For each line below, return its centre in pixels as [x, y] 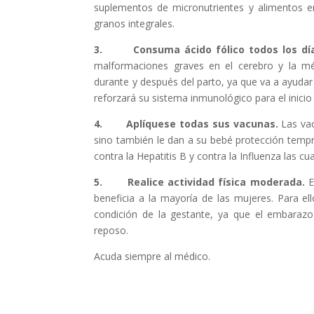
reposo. [111, 230]
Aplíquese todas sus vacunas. [204, 123]
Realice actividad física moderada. [216, 182]
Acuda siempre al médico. [152, 256]
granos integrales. [135, 23]
